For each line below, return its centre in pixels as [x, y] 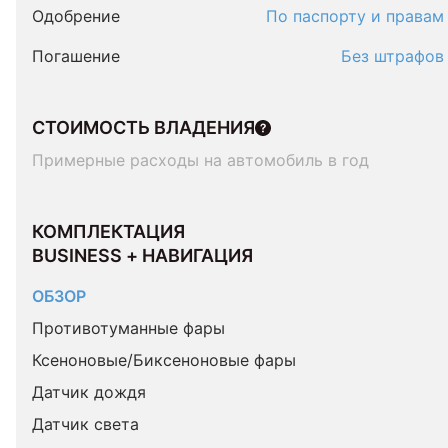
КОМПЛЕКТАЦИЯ [110, 231]
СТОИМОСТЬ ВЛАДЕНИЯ [143, 127]
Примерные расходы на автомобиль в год [200, 160]
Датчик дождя [89, 392]
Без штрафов [392, 56]
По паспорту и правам [355, 16]
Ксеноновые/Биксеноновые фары [164, 360]
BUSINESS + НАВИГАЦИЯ [142, 255]
